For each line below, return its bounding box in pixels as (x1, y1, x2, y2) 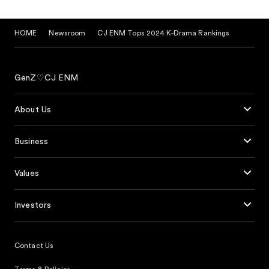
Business (14, 138, 49, 147)
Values (14, 169, 39, 178)
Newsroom (49, 29, 86, 37)
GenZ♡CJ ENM (14, 74, 79, 83)
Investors (14, 201, 52, 210)
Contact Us (14, 242, 54, 250)
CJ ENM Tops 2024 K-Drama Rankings (97, 29, 230, 37)
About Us (14, 106, 52, 115)
